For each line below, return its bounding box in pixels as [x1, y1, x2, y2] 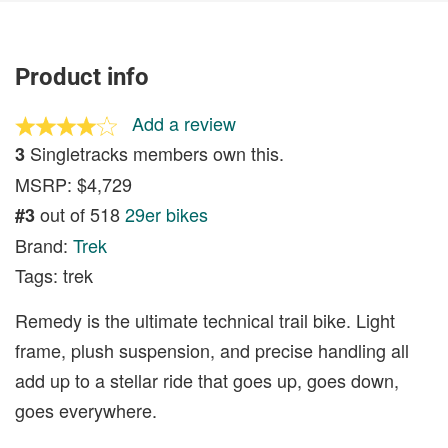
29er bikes [125, 200, 208, 227]
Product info [15, 62, 149, 91]
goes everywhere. [15, 396, 157, 423]
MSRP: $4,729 [15, 170, 132, 197]
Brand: [15, 231, 73, 258]
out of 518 [35, 200, 125, 227]
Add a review [131, 109, 236, 136]
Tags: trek [15, 261, 93, 288]
